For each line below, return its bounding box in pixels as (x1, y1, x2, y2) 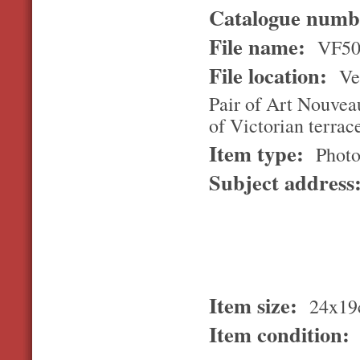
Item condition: (209, 317, 357, 350)
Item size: (209, 288, 305, 321)
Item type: (209, 137, 311, 170)
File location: (209, 59, 334, 91)
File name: (209, 30, 313, 62)
